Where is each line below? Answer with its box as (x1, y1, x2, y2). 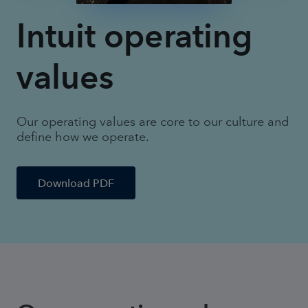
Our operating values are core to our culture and (16, 114, 289, 130)
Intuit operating (16, 16, 252, 56)
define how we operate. (16, 129, 149, 145)
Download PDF (38, 176, 114, 190)
